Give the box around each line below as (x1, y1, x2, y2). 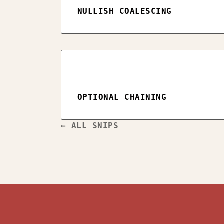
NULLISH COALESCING (77, 6, 172, 16)
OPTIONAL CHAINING (77, 92, 167, 102)
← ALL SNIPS (61, 121, 119, 130)
